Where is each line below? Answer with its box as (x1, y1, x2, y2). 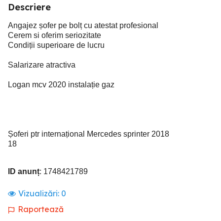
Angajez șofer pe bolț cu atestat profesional (8, 21, 158, 30)
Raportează (18, 204, 64, 214)
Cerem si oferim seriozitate (8, 31, 101, 39)
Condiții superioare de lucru (8, 41, 105, 49)
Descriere (8, 1, 51, 13)
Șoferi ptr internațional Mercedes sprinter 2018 (8, 130, 169, 138)
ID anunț (8, 167, 39, 176)
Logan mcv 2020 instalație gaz (8, 80, 114, 89)
